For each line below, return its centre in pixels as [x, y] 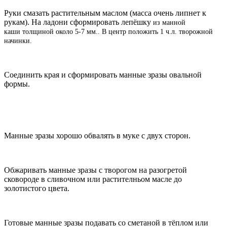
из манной [169, 22]
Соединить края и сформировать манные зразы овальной [103, 74]
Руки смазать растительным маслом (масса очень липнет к [105, 13]
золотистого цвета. [37, 188]
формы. [17, 84]
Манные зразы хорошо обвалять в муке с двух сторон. [97, 135]
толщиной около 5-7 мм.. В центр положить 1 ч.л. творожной [117, 31]
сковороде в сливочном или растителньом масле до [93, 179]
